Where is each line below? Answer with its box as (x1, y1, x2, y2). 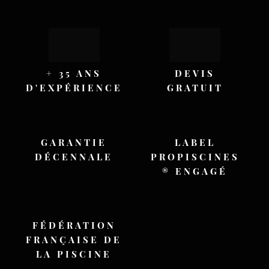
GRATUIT (166, 85, 223, 94)
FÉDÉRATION (32, 222, 116, 232)
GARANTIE (41, 139, 107, 148)
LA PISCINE (36, 251, 112, 261)
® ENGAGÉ (162, 168, 228, 177)
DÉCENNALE (35, 153, 113, 163)
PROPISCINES (150, 153, 240, 163)
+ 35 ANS (46, 70, 102, 80)
